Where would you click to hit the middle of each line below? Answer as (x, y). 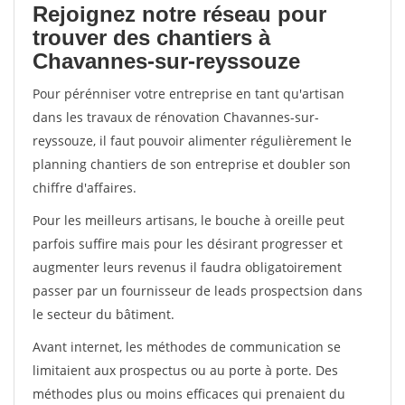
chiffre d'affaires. (85, 188)
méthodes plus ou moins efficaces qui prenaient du (189, 394)
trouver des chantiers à (151, 38)
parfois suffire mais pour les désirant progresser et (188, 244)
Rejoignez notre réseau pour (179, 14)
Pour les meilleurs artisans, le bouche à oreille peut (188, 220)
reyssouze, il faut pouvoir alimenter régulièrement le (192, 141)
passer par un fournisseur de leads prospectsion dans (198, 291)
